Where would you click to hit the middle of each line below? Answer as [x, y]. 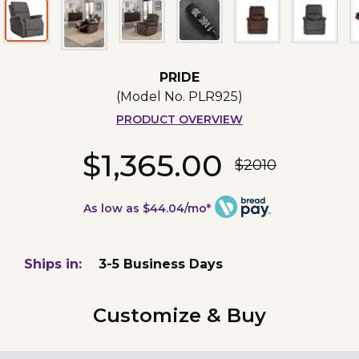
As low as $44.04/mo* [147, 208]
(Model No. [152, 96]
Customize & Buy [179, 315]
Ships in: [53, 264]
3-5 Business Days [161, 264]
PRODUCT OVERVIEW [179, 119]
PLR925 [213, 96]
